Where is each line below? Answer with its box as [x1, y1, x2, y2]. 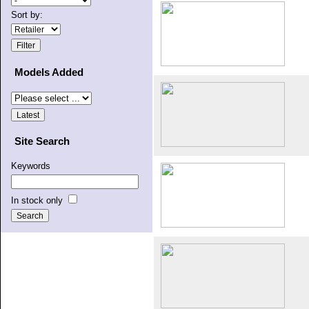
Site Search [14, 135, 70, 148]
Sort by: [11, 10, 43, 21]
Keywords [11, 161, 50, 172]
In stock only [11, 195, 66, 206]
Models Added [14, 66, 83, 78]
